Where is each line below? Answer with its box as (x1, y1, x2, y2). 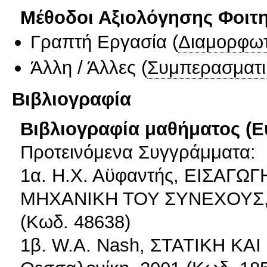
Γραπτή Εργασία (30, 31, 167, 53)
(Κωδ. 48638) (20, 211, 131, 232)
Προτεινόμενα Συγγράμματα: (20, 141, 256, 163)
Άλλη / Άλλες (30, 56, 136, 78)
